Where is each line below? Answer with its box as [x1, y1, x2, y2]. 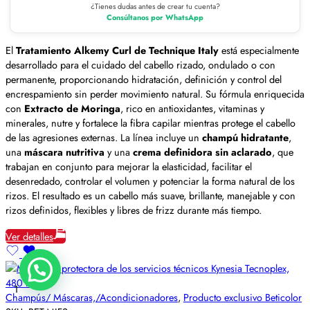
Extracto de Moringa [24, 101, 120, 116]
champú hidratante [202, 130, 289, 145]
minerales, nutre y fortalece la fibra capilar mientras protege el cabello [6, 116, 295, 131]
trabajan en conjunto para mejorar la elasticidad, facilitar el [6, 159, 252, 174]
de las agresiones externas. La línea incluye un [6, 130, 202, 145]
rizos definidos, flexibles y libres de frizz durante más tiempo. [6, 203, 262, 218]
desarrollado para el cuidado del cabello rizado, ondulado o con [6, 57, 275, 73]
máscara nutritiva [24, 145, 104, 160]
